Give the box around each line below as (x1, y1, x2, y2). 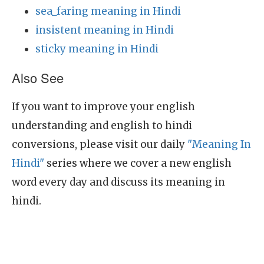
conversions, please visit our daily (12, 138, 187, 151)
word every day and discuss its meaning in (12, 176, 225, 189)
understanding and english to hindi (12, 119, 192, 132)
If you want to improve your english (12, 100, 195, 113)
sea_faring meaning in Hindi (35, 5, 181, 18)
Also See (12, 68, 64, 87)
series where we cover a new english (44, 157, 232, 170)
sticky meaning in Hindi (35, 42, 159, 55)
